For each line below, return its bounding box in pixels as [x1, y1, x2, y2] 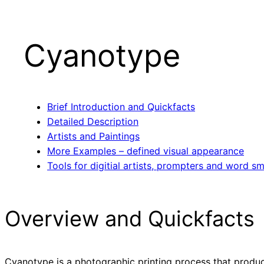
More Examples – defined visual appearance [47, 145, 244, 157]
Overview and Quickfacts [5, 206, 255, 232]
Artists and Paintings [47, 130, 140, 143]
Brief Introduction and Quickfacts [47, 101, 195, 113]
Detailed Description [47, 115, 138, 128]
